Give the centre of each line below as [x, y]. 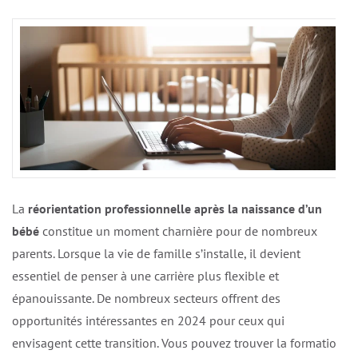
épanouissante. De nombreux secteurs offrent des [146, 298]
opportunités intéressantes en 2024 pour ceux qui [148, 320]
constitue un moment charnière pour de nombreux [178, 231]
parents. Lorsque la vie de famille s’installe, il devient [156, 253]
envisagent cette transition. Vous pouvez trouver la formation [178, 342]
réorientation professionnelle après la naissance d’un [175, 208]
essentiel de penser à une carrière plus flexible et [145, 275]
